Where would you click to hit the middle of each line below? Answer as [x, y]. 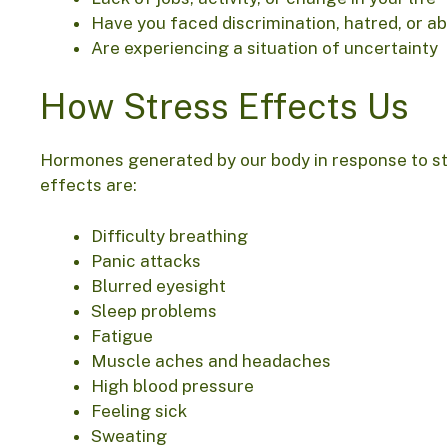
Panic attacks [146, 260]
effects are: [88, 185]
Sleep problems [154, 310]
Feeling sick [139, 410]
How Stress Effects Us [224, 107]
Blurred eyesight [158, 285]
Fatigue [122, 335]
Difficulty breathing [169, 235]
